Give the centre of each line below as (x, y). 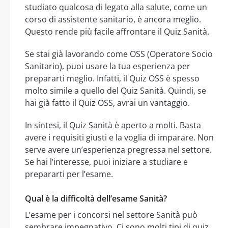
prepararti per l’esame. (69, 174)
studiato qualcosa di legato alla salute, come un (116, 7)
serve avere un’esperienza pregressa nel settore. (118, 150)
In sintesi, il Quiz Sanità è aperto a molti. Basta (113, 125)
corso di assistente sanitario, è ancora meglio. (113, 20)
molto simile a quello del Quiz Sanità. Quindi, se (116, 91)
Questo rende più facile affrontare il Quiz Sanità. (117, 32)
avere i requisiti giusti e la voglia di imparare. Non (119, 138)
